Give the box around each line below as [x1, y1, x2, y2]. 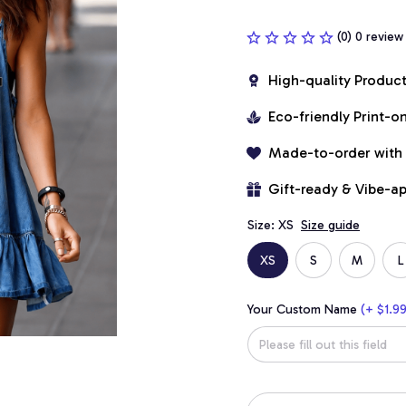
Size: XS [247, 217, 294, 233]
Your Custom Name [247, 302, 357, 317]
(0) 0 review [337, 29, 403, 44]
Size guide [301, 217, 360, 233]
